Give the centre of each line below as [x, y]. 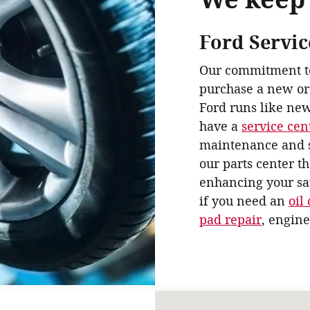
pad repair [230, 220]
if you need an [244, 201]
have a [220, 127]
